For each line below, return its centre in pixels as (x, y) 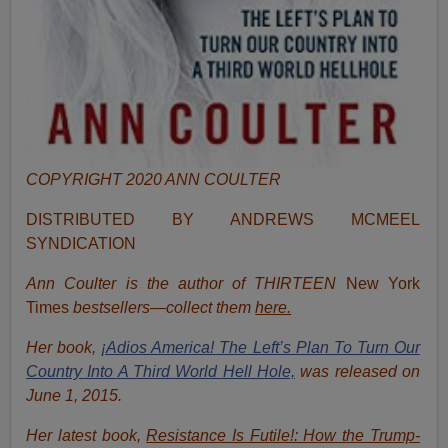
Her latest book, (86, 436)
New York (382, 284)
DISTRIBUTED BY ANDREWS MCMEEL (223, 220)
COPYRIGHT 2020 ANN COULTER (154, 180)
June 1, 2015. (74, 396)
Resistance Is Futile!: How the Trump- (283, 436)
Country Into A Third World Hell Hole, (160, 372)
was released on (360, 372)
